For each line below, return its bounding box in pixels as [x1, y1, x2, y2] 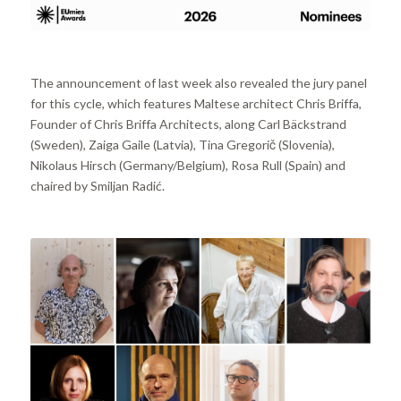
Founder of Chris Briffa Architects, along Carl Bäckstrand [30, 116, 346, 132]
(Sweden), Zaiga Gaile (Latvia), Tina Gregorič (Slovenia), [30, 137, 335, 153]
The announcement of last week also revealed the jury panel [30, 75, 367, 91]
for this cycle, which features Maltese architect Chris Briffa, [30, 96, 362, 112]
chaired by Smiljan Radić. [30, 178, 165, 194]
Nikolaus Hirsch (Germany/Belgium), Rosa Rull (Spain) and [30, 158, 346, 174]
